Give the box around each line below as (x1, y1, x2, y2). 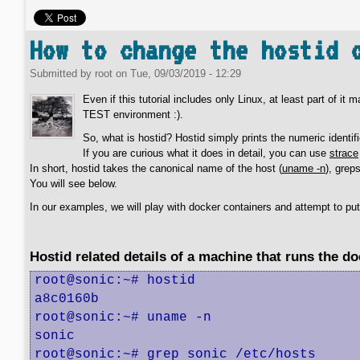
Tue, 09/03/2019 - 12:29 (130, 67, 241, 80)
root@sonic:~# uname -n (35, 310, 211, 325)
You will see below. (30, 178, 117, 190)
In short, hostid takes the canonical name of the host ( (30, 162, 282, 174)
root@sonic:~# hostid (35, 273, 195, 288)
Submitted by (30, 67, 95, 80)
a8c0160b (35, 292, 99, 306)
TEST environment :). (83, 108, 183, 121)
